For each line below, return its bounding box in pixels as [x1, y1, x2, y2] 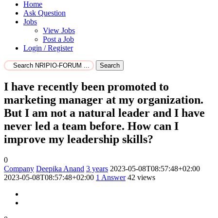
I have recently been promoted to [4, 80, 169, 93]
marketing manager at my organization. [4, 93, 203, 106]
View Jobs [43, 26, 75, 35]
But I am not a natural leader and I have [4, 106, 205, 119]
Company [4, 164, 34, 173]
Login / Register [23, 44, 73, 53]
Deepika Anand [36, 164, 84, 173]
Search [100, 62, 120, 70]
